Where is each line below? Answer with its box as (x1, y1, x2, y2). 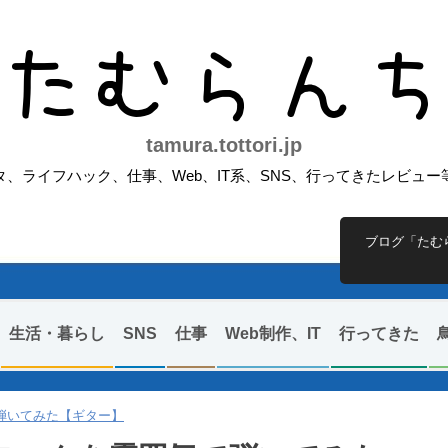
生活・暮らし (8, 325, 105, 342)
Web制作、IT (224, 325, 321, 342)
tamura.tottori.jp (146, 134, 302, 156)
